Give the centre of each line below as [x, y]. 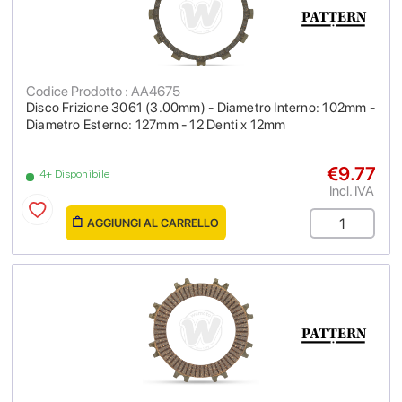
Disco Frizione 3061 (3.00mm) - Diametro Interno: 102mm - [201, 108]
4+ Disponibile [75, 174]
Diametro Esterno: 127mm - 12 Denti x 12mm [156, 125]
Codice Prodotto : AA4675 [103, 91]
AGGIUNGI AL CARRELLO [153, 223]
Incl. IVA [351, 191]
